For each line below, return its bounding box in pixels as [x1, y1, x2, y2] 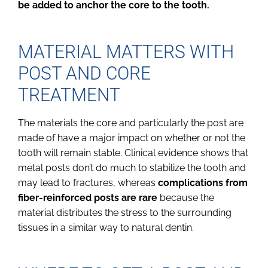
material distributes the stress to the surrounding [18, 207, 232, 219]
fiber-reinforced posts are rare [18, 192, 157, 204]
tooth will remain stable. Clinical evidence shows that [18, 147, 248, 159]
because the [157, 192, 214, 204]
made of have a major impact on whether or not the [18, 132, 245, 144]
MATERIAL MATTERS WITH [18, 41, 234, 63]
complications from [158, 177, 248, 189]
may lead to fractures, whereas [18, 177, 158, 189]
